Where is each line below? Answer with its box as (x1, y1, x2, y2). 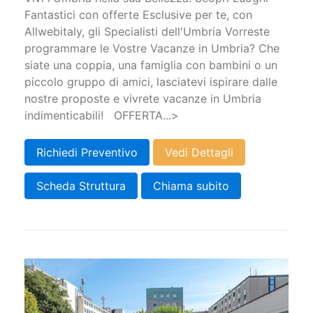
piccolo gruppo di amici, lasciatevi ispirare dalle (24, 74, 277, 89)
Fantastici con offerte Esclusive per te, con (24, 7, 252, 22)
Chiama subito (153, 179, 229, 194)
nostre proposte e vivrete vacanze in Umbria (24, 91, 261, 105)
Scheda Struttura (36, 179, 126, 194)
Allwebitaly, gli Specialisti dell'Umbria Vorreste (24, 24, 270, 38)
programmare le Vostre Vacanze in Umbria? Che (24, 41, 279, 55)
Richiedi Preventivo (36, 145, 138, 160)
